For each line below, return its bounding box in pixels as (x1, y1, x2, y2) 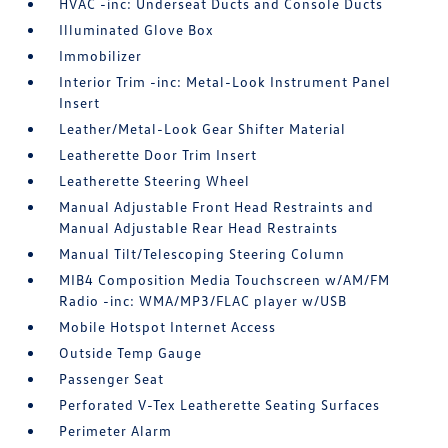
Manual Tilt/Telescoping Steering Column (59, 244, 346, 262)
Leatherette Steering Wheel (59, 171, 251, 189)
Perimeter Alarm (59, 421, 173, 439)
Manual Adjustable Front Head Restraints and (59, 197, 375, 215)
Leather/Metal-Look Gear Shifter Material (59, 119, 347, 137)
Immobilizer (59, 46, 143, 64)
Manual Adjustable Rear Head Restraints (59, 218, 339, 236)
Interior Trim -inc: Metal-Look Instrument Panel (59, 72, 392, 90)
